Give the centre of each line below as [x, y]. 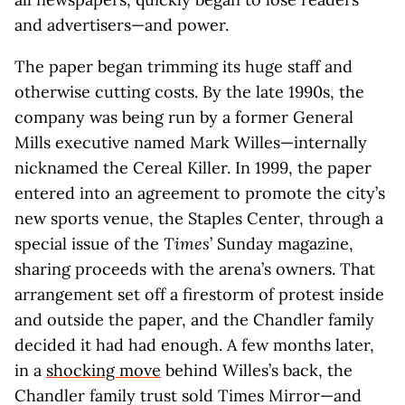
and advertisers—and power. [122, 25]
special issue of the [89, 244]
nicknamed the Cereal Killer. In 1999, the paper [193, 168]
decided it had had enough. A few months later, [194, 345]
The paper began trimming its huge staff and [184, 66]
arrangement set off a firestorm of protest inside [199, 294]
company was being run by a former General [184, 117]
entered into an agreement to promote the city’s [200, 193]
